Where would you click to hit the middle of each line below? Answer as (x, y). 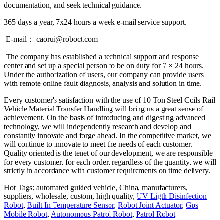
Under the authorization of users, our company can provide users (104, 74)
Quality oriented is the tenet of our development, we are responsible (108, 153)
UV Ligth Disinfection (172, 196)
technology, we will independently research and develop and (97, 126)
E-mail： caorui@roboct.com (62, 39)
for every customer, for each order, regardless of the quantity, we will (110, 162)
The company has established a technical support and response (101, 56)
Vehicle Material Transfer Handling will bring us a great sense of (104, 109)
